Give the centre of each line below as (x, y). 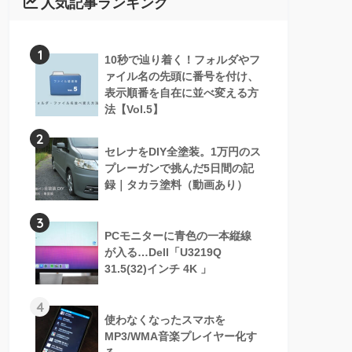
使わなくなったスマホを (165, 320)
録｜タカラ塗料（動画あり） (176, 185)
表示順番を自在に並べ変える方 (181, 93)
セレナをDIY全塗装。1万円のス (183, 152)
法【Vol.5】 (134, 110)
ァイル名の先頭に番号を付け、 (181, 77)
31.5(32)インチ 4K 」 (158, 269)
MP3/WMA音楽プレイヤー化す (181, 337)
